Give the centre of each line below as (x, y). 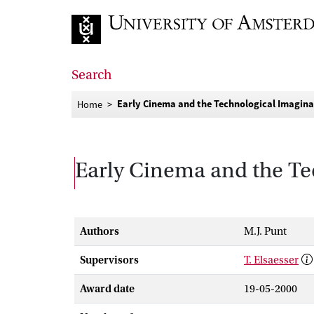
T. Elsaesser (271, 260)
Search (92, 75)
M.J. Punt (265, 231)
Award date (107, 289)
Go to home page (111, 55)
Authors (100, 231)
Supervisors (109, 260)
